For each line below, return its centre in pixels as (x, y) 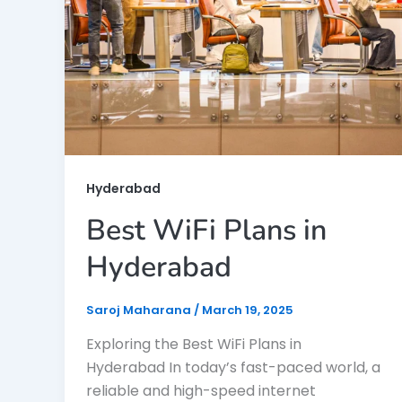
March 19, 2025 (248, 310)
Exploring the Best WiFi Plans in (194, 345)
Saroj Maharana (140, 310)
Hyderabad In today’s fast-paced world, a (233, 368)
